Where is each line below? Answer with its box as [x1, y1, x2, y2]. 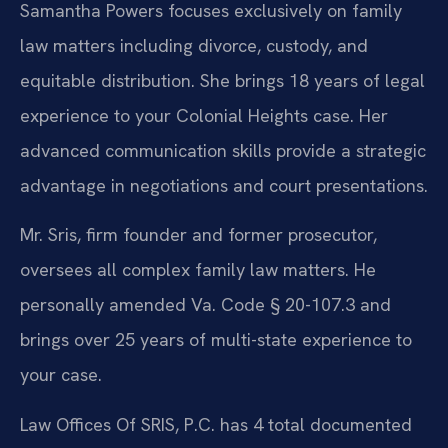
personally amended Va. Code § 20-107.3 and [20, 293, 391, 317]
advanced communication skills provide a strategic [20, 138, 426, 162]
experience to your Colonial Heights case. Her [20, 103, 388, 127]
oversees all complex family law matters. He [20, 258, 376, 282]
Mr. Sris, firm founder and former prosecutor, [20, 223, 377, 247]
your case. [20, 363, 102, 387]
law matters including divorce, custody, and [20, 33, 368, 57]
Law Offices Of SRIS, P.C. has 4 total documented [20, 412, 412, 436]
